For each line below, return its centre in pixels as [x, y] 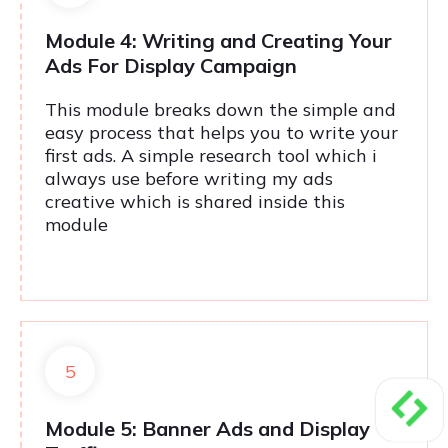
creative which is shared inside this [195, 202]
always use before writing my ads [189, 179]
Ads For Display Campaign [171, 66]
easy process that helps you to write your [221, 133]
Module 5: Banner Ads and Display [207, 429]
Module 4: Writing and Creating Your [218, 41]
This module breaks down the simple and [220, 110]
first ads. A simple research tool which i [211, 156]
